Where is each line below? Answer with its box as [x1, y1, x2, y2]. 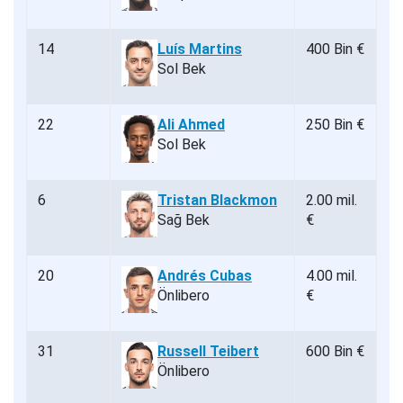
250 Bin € [306, 116, 364, 134]
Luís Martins [157, 40, 242, 58]
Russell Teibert [157, 343, 259, 361]
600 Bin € [306, 343, 364, 361]
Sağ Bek [157, 211, 210, 229]
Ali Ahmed [157, 116, 225, 134]
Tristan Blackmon [157, 192, 277, 210]
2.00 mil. [306, 192, 357, 210]
